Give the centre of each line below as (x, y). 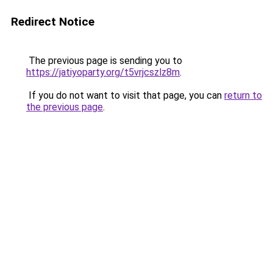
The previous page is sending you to (104, 61)
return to (243, 95)
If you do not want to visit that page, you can (125, 95)
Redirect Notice (53, 22)
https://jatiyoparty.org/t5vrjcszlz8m (103, 72)
